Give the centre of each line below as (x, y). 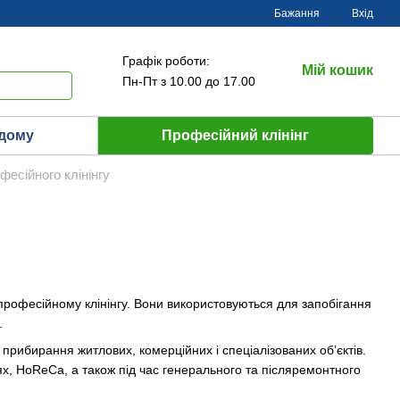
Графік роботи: (166, 61)
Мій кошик (337, 70)
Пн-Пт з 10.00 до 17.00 (189, 81)
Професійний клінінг (236, 135)
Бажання (297, 13)
